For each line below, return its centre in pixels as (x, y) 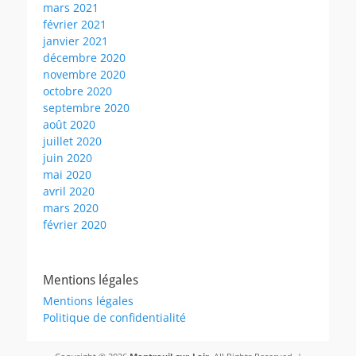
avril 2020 (69, 191)
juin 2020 (68, 157)
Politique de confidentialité (114, 317)
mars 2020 (71, 207)
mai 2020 (67, 174)
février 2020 (75, 224)
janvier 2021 (75, 41)
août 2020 (69, 124)
